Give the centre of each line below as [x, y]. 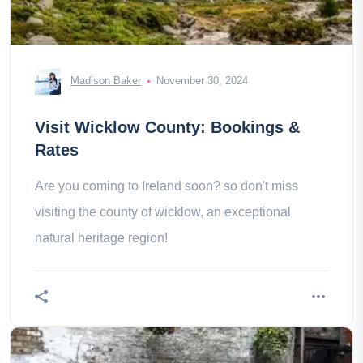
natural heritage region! [101, 238]
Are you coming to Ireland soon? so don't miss [167, 186]
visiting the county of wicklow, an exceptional [163, 212]
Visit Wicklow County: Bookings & [167, 127]
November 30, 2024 [202, 81]
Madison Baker [106, 81]
